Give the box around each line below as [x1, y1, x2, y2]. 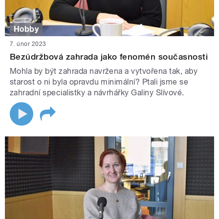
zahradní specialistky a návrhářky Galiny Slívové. [10, 88, 184, 97]
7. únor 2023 [10, 40, 46, 47]
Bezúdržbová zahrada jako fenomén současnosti [10, 51, 208, 62]
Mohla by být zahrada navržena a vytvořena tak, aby [10, 66, 198, 76]
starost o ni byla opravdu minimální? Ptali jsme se [10, 77, 189, 87]
